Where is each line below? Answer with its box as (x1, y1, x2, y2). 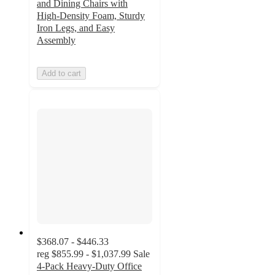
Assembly (37, 35, 76, 46)
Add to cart (42, 69, 81, 79)
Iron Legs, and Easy (37, 23, 115, 34)
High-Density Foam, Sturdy (37, 10, 145, 21)
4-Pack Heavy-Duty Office (37, 260, 142, 271)
